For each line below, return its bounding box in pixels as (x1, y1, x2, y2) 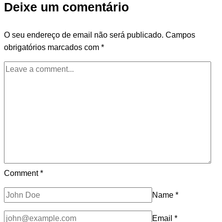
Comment (4, 168, 40, 177)
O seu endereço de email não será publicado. (4, 30, 164, 39)
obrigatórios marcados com (4, 43, 101, 52)
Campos (166, 30, 195, 39)
